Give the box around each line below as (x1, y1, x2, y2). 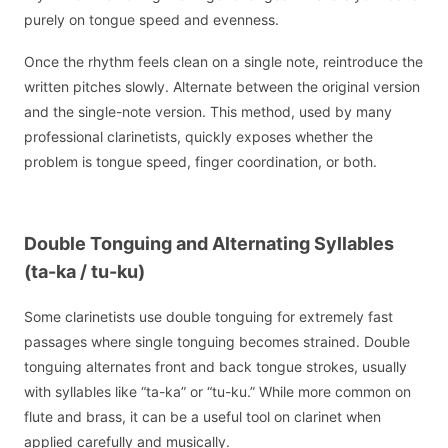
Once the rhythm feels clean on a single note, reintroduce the (24, 53, 423, 71)
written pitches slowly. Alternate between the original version (24, 78, 420, 96)
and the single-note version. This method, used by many (24, 103, 392, 121)
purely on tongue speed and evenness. (24, 10, 279, 28)
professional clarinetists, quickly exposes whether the (24, 128, 373, 146)
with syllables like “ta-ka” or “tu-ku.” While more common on (24, 382, 411, 400)
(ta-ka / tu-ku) (24, 261, 145, 283)
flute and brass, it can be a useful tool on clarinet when (24, 407, 381, 425)
